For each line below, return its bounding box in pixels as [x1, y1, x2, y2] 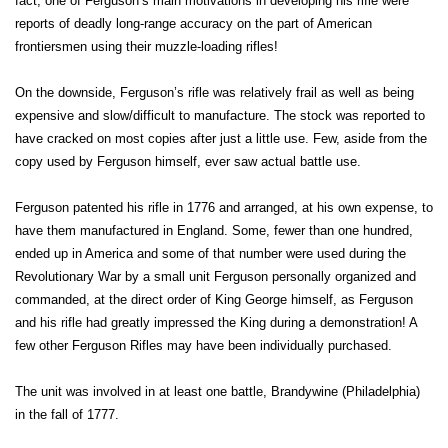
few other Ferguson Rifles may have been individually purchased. [15, 338, 392, 353]
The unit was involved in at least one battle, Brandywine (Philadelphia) [15, 384, 420, 399]
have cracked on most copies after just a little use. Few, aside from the [15, 131, 427, 146]
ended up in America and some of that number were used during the [15, 246, 406, 261]
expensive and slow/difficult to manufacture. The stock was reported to [15, 108, 425, 123]
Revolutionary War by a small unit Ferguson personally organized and [15, 269, 416, 284]
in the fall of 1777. [15, 407, 119, 422]
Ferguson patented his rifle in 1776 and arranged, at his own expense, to [15, 200, 433, 215]
